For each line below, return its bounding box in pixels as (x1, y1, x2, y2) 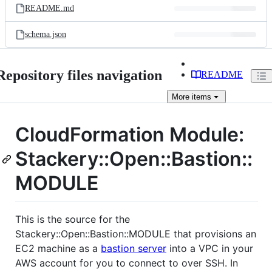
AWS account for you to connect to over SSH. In (15, 256, 238, 269)
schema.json (25, 30, 66, 39)
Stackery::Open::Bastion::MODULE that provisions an (15, 227, 256, 240)
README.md (25, 4, 74, 13)
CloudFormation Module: (15, 123, 244, 146)
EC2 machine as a (15, 242, 101, 254)
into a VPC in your (166, 242, 253, 254)
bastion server (101, 242, 166, 254)
